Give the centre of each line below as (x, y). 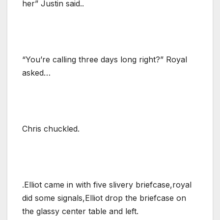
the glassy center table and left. (80, 211)
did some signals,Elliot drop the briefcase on (104, 198)
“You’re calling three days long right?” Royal (105, 59)
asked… (36, 72)
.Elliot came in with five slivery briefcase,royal (107, 184)
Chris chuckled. (51, 128)
